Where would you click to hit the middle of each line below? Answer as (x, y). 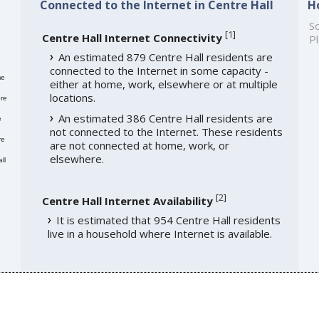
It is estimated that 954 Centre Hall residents (168, 220)
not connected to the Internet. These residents (166, 131)
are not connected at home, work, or (139, 145)
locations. (72, 97)
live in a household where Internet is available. (159, 233)
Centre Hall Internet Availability (127, 200)
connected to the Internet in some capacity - (159, 70)
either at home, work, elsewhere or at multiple (163, 84)
